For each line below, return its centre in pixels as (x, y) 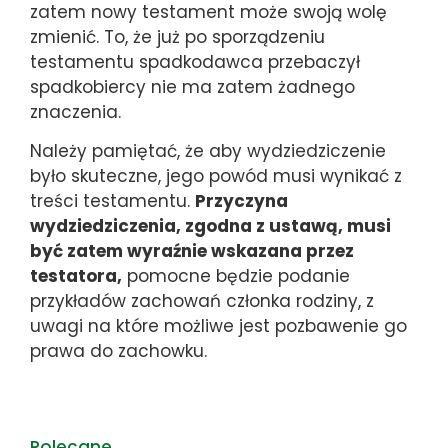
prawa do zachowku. (118, 351)
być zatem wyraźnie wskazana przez (192, 251)
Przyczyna (241, 201)
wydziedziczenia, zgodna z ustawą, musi (210, 226)
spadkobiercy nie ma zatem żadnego (192, 86)
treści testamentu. (112, 201)
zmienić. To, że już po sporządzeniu (177, 36)
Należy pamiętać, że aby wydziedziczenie (208, 151)
